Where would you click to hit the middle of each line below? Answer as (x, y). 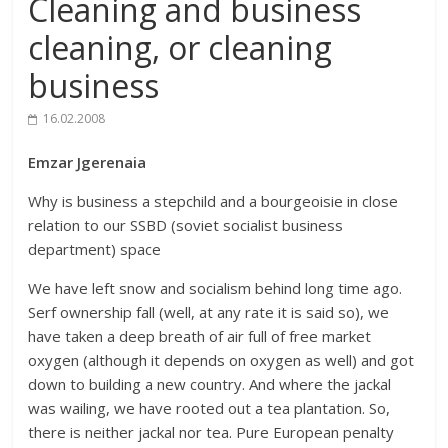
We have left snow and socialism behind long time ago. (215, 288)
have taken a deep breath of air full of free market (200, 336)
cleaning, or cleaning (180, 48)
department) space (95, 249)
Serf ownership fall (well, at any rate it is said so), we (209, 312)
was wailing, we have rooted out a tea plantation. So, (209, 408)
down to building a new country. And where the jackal (210, 384)
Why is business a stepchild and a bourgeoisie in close (213, 201)
